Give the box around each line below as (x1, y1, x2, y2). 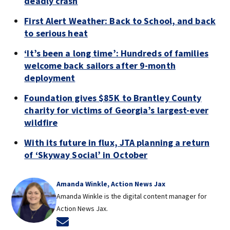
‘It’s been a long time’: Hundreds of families (24, 47, 208, 59)
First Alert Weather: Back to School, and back (24, 15, 216, 27)
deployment (24, 72, 75, 84)
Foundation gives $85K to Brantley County (24, 92, 202, 104)
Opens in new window (69, 216, 144, 226)
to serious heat (24, 27, 88, 39)
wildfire (24, 117, 58, 128)
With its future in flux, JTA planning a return (24, 137, 209, 148)
